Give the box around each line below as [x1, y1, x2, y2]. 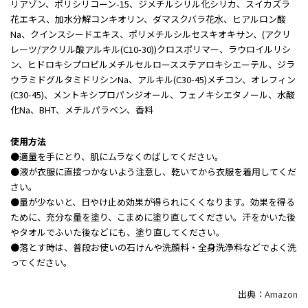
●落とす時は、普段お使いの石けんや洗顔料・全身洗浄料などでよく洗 [10, 241, 296, 254]
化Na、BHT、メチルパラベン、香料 [10, 103, 153, 117]
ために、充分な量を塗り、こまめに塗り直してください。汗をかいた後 [10, 210, 296, 224]
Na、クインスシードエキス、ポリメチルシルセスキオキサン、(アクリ [10, 27, 291, 41]
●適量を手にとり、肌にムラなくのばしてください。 [10, 150, 223, 164]
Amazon [265, 287, 298, 301]
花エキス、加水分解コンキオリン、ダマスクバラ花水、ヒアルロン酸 [10, 12, 286, 26]
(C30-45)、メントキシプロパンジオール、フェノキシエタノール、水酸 [10, 88, 295, 102]
